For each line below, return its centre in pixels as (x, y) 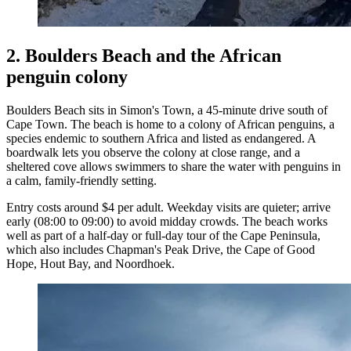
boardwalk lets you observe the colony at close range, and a (153, 152)
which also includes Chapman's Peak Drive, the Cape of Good (161, 249)
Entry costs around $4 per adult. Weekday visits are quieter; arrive (168, 207)
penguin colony (67, 76)
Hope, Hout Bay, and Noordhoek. (90, 263)
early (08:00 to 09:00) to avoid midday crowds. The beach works (167, 221)
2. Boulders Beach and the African (144, 55)
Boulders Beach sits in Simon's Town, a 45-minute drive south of (167, 110)
